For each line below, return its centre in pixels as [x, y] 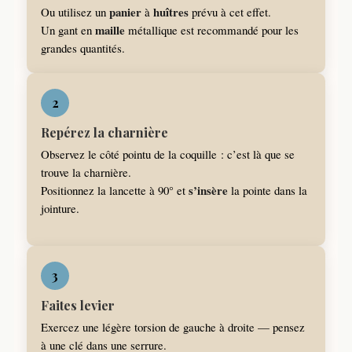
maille [110, 29]
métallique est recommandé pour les [212, 29]
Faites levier [78, 305]
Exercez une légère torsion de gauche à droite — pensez [173, 326]
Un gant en [68, 29]
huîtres [171, 11]
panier [125, 11]
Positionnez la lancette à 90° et [115, 190]
